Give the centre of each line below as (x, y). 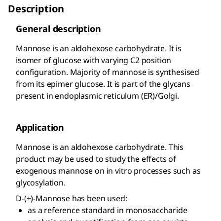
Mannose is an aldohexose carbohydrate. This (100, 147)
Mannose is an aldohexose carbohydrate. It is (99, 48)
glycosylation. (41, 182)
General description (58, 28)
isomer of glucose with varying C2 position (94, 60)
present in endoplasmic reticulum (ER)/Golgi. (97, 95)
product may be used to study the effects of (96, 159)
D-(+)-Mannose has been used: (72, 198)
